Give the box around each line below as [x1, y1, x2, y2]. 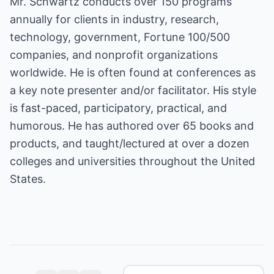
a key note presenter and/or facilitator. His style [10, 84, 256, 97]
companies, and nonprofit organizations [10, 48, 218, 61]
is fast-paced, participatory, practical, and [10, 102, 227, 114]
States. [10, 172, 46, 185]
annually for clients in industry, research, [10, 13, 219, 26]
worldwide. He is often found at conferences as [10, 66, 256, 79]
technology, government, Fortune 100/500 [10, 31, 230, 43]
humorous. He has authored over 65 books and [10, 119, 254, 132]
